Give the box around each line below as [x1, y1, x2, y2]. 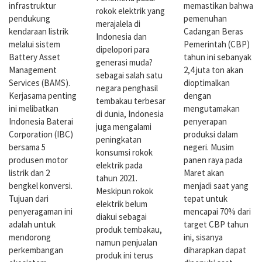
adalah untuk [9, 218, 56, 230]
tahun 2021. [96, 173, 138, 184]
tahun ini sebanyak [183, 51, 251, 63]
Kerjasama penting [9, 89, 77, 101]
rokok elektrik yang [96, 5, 166, 17]
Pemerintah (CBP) [183, 38, 250, 50]
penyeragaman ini [9, 205, 73, 217]
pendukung [9, 12, 50, 24]
